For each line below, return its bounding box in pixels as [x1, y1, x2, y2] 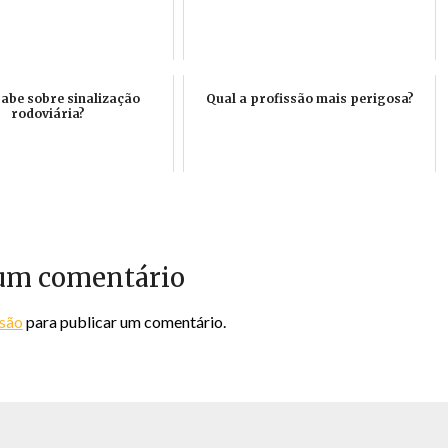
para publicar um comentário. [23, 312, 226, 331]
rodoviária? [10, 106, 85, 121]
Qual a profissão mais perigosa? [205, 91, 414, 106]
